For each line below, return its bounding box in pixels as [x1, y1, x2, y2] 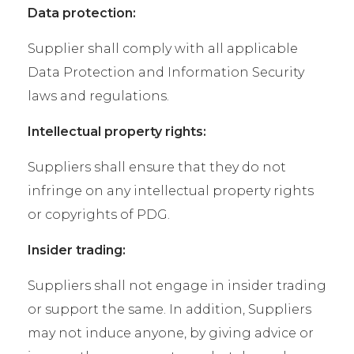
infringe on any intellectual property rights [28, 183, 314, 198]
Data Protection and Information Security [28, 65, 304, 80]
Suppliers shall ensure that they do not [28, 160, 286, 175]
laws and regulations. [28, 88, 169, 104]
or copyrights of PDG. [28, 207, 170, 222]
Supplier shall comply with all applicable [28, 41, 298, 56]
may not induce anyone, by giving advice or [28, 326, 314, 341]
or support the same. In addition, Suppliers [28, 302, 311, 317]
